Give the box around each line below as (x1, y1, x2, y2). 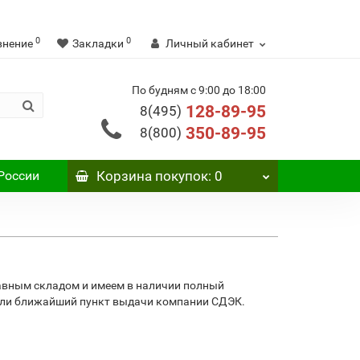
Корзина (96, 168, 152, 184)
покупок (151, 168, 208, 184)
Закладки (72, 37, 124, 50)
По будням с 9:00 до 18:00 (132, 84, 266, 96)
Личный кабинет (166, 37, 254, 50)
